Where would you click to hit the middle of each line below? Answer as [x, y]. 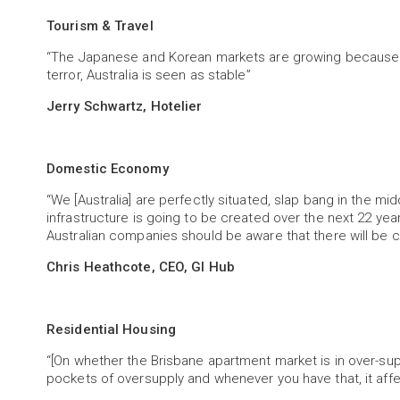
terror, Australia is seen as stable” [150, 75]
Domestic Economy [108, 169]
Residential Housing [111, 329]
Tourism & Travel [100, 26]
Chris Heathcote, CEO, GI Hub [141, 267]
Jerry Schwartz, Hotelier [126, 106]
